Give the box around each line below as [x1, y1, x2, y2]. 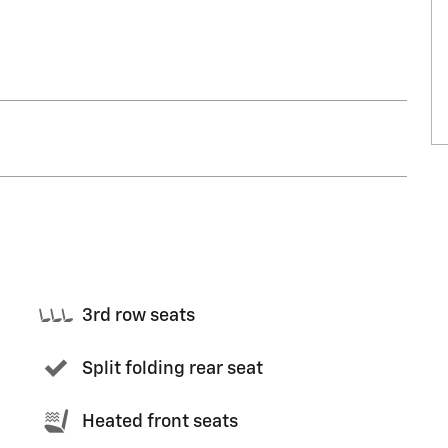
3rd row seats [82, 306, 195, 325]
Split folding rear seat [82, 359, 263, 378]
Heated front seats [82, 412, 238, 431]
